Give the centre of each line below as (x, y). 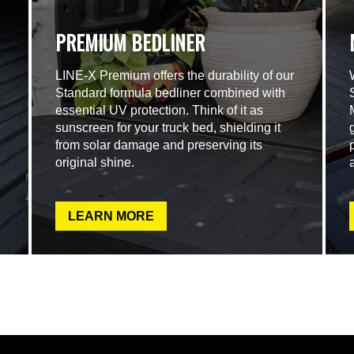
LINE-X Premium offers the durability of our (175, 76)
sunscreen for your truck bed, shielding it (168, 128)
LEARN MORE (111, 217)
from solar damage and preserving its (159, 145)
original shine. (95, 163)
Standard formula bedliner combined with (171, 93)
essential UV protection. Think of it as (160, 111)
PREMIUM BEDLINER (130, 43)
